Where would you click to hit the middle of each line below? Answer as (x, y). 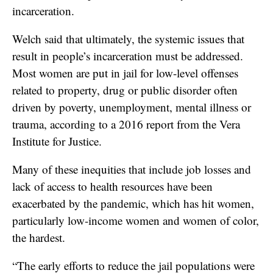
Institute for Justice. (57, 141)
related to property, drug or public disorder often (125, 90)
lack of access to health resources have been (112, 186)
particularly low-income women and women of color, (136, 220)
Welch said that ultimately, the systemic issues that (128, 38)
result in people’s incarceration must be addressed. (128, 55)
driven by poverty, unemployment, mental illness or (132, 107)
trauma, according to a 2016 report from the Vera (126, 124)
